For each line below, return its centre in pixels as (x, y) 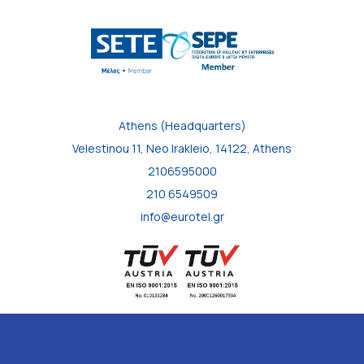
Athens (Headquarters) (182, 125)
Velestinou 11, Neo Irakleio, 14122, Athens (182, 148)
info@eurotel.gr (182, 216)
